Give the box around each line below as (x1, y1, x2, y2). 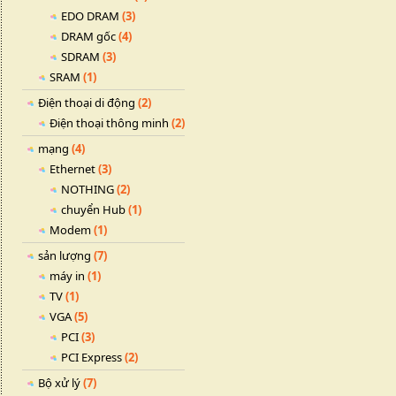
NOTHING (61, 181, 114, 197)
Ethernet (49, 161, 95, 177)
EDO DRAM (61, 8, 119, 24)
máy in (49, 268, 85, 284)
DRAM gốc (61, 28, 116, 44)
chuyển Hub (61, 202, 126, 217)
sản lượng (38, 247, 91, 263)
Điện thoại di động (38, 95, 135, 110)
